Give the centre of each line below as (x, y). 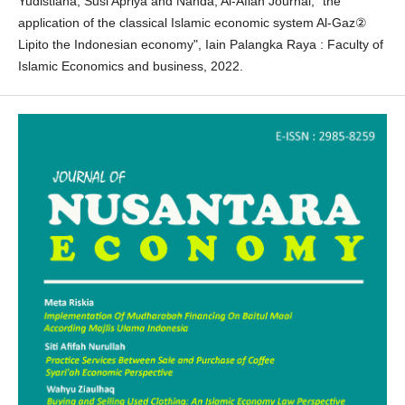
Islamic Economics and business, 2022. (130, 66)
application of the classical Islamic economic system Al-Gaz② (192, 22)
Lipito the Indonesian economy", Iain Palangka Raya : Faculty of (200, 44)
